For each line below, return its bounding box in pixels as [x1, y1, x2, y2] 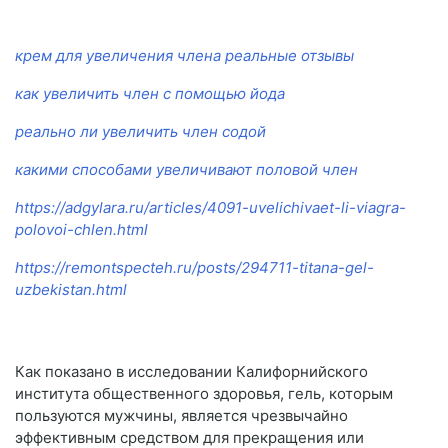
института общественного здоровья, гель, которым [15, 384, 393, 404]
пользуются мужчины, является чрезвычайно [15, 406, 348, 426]
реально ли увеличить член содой [15, 122, 266, 142]
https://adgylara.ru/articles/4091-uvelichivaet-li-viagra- [15, 198, 406, 218]
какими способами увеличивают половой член [15, 160, 358, 180]
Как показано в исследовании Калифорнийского [15, 362, 368, 382]
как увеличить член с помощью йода [15, 84, 285, 104]
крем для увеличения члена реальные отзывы [15, 46, 354, 66]
